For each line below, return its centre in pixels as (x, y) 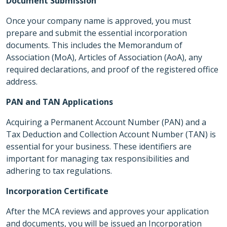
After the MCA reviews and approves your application (107, 211)
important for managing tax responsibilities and (98, 159)
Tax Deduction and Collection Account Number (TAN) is (111, 134)
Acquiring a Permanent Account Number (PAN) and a (106, 122)
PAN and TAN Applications (60, 102)
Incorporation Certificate (57, 191)
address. (22, 82)
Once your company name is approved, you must (99, 21)
